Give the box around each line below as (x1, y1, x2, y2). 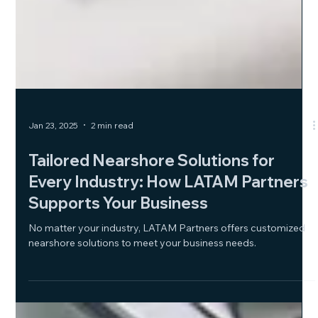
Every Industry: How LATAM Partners (28, 277, 309, 297)
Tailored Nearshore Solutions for (28, 256, 275, 276)
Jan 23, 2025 (28, 224, 79, 236)
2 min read (91, 224, 134, 236)
